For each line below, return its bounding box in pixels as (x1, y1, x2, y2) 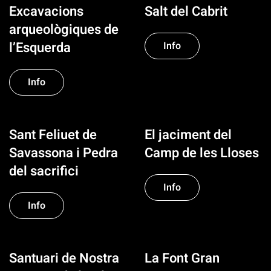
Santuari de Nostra (9, 249, 119, 268)
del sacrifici (9, 162, 79, 181)
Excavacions (9, 2, 83, 21)
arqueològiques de (9, 20, 119, 39)
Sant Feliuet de (9, 125, 97, 145)
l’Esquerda (9, 38, 71, 57)
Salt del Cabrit (145, 2, 227, 21)
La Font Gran (145, 249, 220, 268)
